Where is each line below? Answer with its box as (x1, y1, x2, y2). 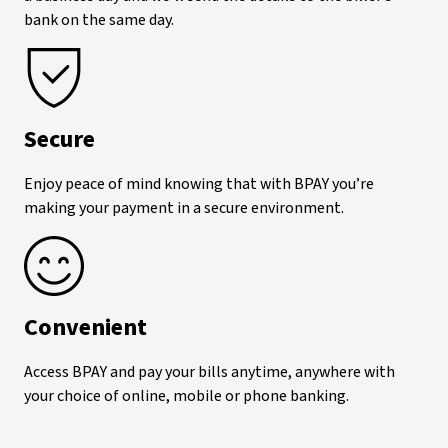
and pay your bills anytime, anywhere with (110, 360, 395, 383)
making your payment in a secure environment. (24, 196, 344, 219)
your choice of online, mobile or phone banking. (24, 384, 349, 407)
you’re (332, 172, 374, 195)
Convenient (24, 309, 147, 345)
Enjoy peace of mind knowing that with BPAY (24, 172, 329, 195)
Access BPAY (24, 360, 107, 383)
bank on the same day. (24, 8, 174, 31)
